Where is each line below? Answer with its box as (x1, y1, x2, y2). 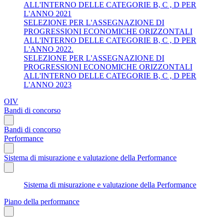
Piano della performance (4, 197, 79, 206)
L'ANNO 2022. (24, 44, 74, 53)
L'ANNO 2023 (24, 80, 72, 89)
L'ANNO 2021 (24, 9, 72, 18)
